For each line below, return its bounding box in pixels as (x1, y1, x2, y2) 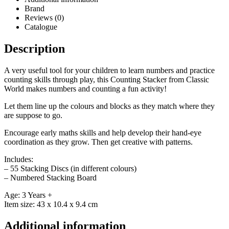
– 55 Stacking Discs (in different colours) (4, 164, 136, 173)
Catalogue (25, 22, 57, 32)
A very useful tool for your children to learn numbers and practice (4, 66, 215, 75)
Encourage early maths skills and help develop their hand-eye (4, 128, 201, 138)
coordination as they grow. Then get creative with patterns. (4, 138, 193, 147)
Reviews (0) (25, 13, 64, 22)
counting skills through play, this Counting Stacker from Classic (4, 75, 209, 84)
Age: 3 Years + (4, 191, 52, 200)
